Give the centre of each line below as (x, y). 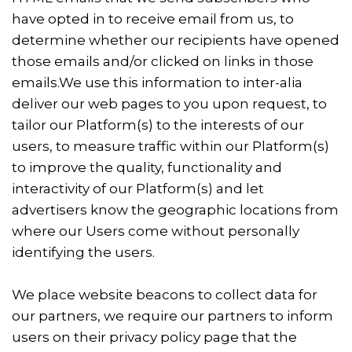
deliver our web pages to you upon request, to (169, 104)
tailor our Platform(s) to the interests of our (158, 125)
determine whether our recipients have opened (176, 40)
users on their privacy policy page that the (154, 337)
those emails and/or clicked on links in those (163, 61)
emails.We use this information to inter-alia (157, 82)
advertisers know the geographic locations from (175, 210)
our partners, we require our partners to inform (172, 316)
